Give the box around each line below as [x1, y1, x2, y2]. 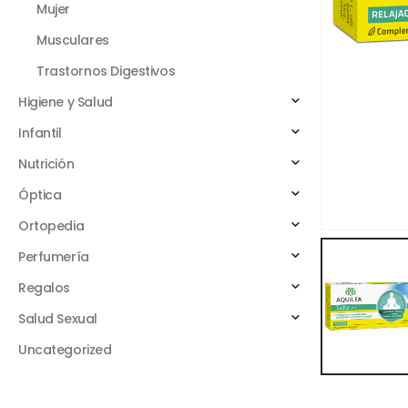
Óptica [18, 185, 62, 204]
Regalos [18, 278, 71, 297]
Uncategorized [18, 340, 112, 359]
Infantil [18, 123, 62, 142]
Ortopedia [18, 216, 85, 235]
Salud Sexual [18, 309, 97, 328]
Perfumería [18, 247, 89, 266]
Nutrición [18, 154, 75, 173]
